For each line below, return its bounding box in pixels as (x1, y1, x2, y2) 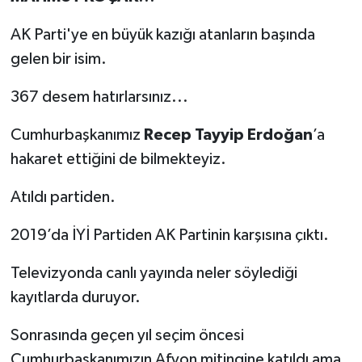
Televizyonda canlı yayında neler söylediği (10, 264, 297, 281)
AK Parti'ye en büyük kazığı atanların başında (10, 26, 315, 43)
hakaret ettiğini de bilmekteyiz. (10, 150, 226, 167)
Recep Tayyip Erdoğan (143, 126, 313, 143)
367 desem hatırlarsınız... (10, 88, 188, 105)
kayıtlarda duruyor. (10, 288, 141, 305)
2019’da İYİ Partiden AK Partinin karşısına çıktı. (10, 226, 329, 243)
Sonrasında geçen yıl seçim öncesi (10, 326, 244, 343)
